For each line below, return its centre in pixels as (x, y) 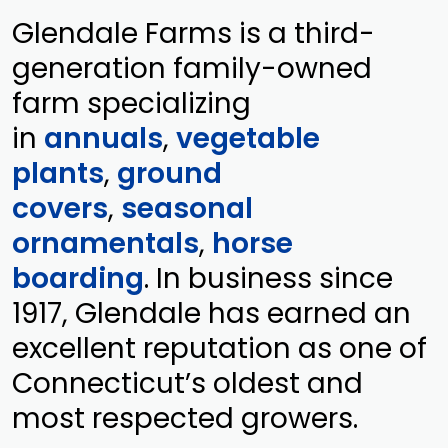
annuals (103, 138)
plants (58, 173)
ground (169, 173)
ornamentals (105, 243)
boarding (78, 278)
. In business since (268, 278)
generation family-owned (192, 68)
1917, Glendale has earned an (211, 313)
